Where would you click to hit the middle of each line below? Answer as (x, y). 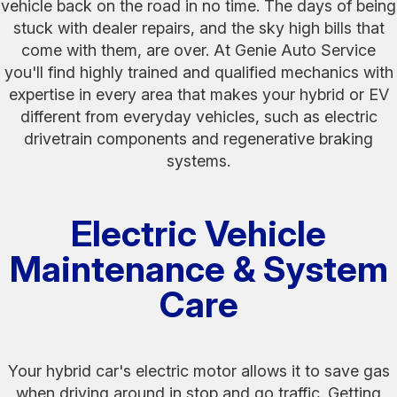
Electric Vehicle (198, 233)
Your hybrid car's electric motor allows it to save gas (198, 370)
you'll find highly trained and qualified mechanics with (198, 72)
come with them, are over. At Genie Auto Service (198, 50)
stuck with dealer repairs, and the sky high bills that (198, 27)
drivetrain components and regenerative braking (198, 138)
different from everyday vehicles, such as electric (198, 116)
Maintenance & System (198, 269)
